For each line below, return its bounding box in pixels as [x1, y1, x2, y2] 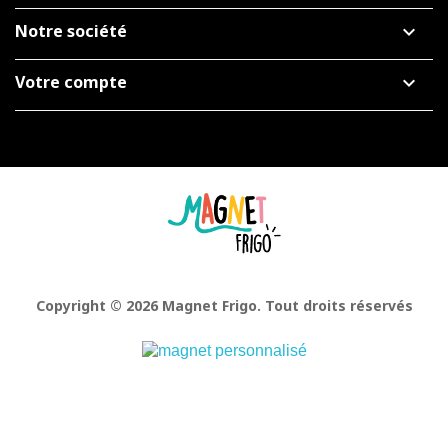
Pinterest [227, 261, 291, 279]
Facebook [188, 261, 260, 279]
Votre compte [15, 71, 127, 94]
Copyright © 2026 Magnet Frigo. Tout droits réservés [35, 296, 413, 316]
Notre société [15, 20, 127, 43]
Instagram [266, 261, 337, 279]
